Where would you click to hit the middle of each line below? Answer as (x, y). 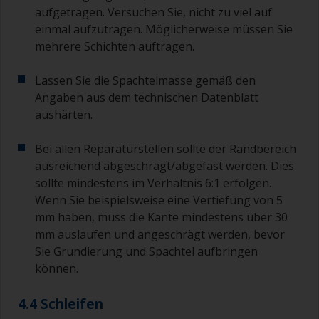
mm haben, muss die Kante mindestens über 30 (161, 217)
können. (57, 268)
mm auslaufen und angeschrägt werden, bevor (160, 234)
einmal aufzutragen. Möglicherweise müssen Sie (164, 29)
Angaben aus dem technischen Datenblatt (147, 97)
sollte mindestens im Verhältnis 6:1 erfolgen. (153, 183)
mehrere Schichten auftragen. (115, 46)
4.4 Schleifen (61, 303)
